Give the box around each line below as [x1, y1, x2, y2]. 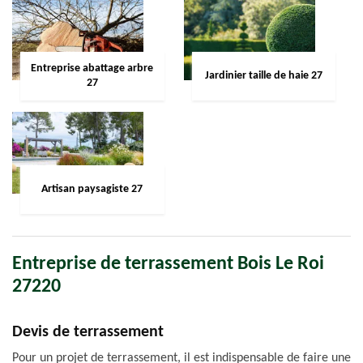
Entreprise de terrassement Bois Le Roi [12, 254, 324, 274]
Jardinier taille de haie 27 [205, 70, 322, 82]
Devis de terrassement [12, 324, 164, 340]
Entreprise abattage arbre [31, 62, 154, 75]
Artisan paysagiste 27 [41, 183, 143, 195]
